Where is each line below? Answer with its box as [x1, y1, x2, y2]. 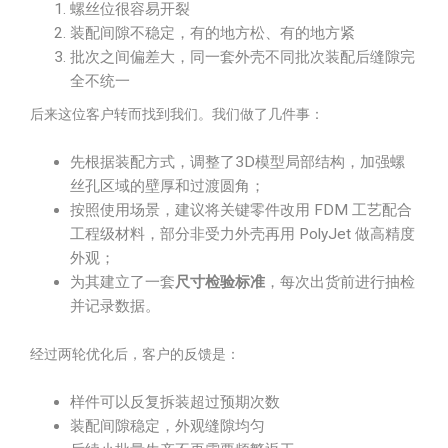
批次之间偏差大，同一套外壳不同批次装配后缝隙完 [70, 48, 415, 66]
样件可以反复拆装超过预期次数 [70, 393, 280, 411]
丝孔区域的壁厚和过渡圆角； [70, 177, 265, 195]
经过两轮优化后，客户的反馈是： [30, 346, 240, 362]
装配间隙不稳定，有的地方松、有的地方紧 [70, 24, 355, 42]
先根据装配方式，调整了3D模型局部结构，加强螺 [70, 153, 405, 171]
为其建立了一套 [70, 273, 175, 291]
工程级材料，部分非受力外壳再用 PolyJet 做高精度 [70, 225, 415, 243]
